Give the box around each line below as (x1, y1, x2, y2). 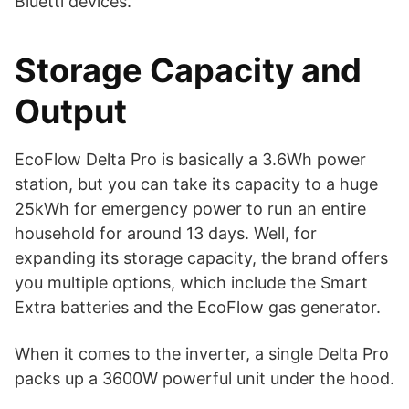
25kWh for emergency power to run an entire (15, 198, 366, 218)
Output (15, 90, 127, 131)
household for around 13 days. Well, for (15, 223, 317, 243)
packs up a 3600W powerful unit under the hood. (15, 368, 394, 388)
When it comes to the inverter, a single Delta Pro (15, 343, 389, 363)
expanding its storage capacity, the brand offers (15, 247, 388, 267)
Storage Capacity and (15, 49, 362, 90)
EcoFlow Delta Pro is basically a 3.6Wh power (15, 149, 366, 169)
